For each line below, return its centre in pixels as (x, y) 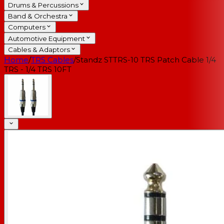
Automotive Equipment (46, 38)
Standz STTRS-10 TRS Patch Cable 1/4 (146, 60)
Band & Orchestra (38, 16)
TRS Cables (52, 60)
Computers (27, 27)
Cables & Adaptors (39, 50)
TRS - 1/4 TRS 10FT (38, 69)
